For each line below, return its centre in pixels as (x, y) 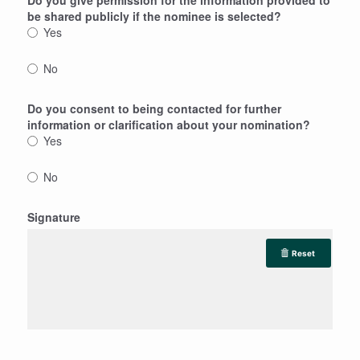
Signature (54, 217)
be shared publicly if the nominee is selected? (154, 16)
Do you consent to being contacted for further (154, 108)
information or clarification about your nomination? (169, 124)
